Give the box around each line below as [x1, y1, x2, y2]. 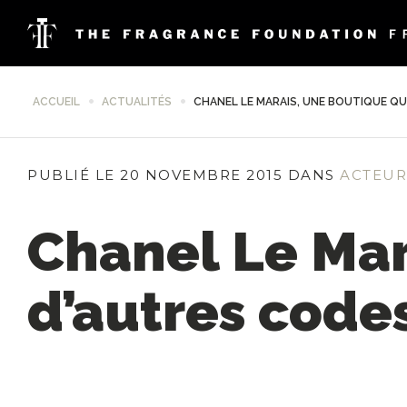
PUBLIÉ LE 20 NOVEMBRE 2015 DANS [27, 166, 335, 184]
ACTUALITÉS [102, 95, 172, 108]
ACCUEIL [33, 95, 80, 108]
